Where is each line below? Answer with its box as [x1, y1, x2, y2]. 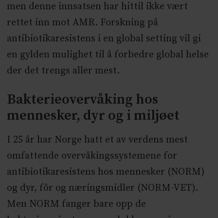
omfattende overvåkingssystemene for [6, 150, 177, 163]
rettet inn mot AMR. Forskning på [6, 17, 158, 29]
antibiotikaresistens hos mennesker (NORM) [6, 166, 205, 179]
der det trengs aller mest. [6, 65, 120, 77]
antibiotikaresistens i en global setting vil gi [6, 33, 201, 45]
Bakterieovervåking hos [6, 91, 158, 109]
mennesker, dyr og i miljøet [6, 107, 180, 125]
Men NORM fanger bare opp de [6, 198, 146, 211]
